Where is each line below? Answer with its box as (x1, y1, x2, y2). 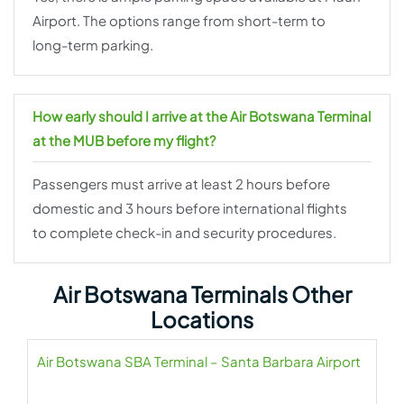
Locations (151, 306, 253, 334)
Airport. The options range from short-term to (32, 12, 326, 30)
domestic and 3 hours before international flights (32, 199, 347, 217)
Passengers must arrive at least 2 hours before (32, 175, 330, 193)
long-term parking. (32, 36, 153, 54)
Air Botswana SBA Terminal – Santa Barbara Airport (37, 353, 361, 371)
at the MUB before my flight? (32, 132, 216, 150)
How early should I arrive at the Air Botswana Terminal (32, 107, 371, 125)
